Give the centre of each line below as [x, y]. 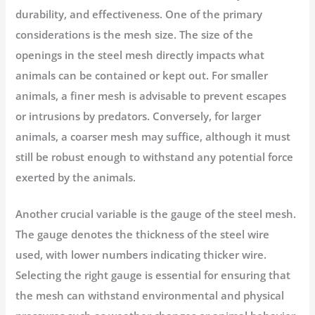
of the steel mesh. [249, 214]
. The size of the [214, 35]
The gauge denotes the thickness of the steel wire [143, 234]
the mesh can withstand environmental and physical [150, 296]
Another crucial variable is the [94, 214]
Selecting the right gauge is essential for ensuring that [153, 275]
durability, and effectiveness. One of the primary [139, 14]
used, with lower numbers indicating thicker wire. [141, 255]
